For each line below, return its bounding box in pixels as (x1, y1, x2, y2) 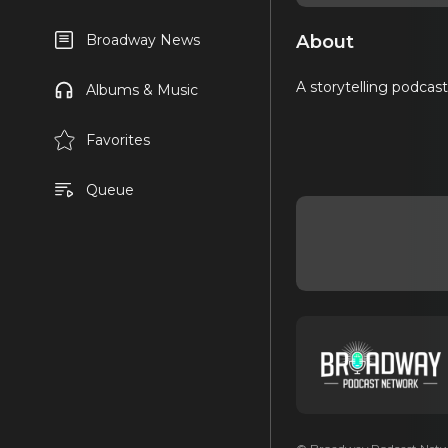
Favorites (85, 131, 150, 149)
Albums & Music (85, 81, 198, 99)
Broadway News (85, 31, 200, 49)
